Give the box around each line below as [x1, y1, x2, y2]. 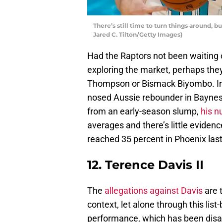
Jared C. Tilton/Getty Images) [93, 30, 182, 38]
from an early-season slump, [87, 106, 201, 116]
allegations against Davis [105, 185, 205, 196]
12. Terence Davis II [87, 157, 204, 172]
